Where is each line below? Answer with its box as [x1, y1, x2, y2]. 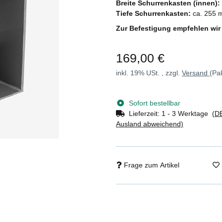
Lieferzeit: [128, 109, 162, 117]
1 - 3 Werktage [161, 109, 212, 117]
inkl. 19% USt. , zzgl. [116, 68, 182, 77]
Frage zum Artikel [124, 161, 179, 169]
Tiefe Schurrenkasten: [116, 9, 191, 17]
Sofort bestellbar [128, 99, 180, 107]
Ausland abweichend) [116, 119, 183, 128]
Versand [182, 68, 210, 77]
